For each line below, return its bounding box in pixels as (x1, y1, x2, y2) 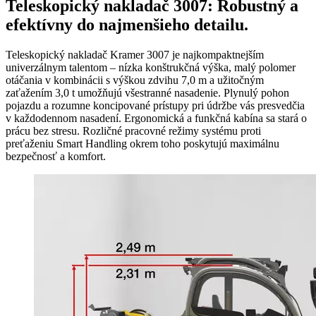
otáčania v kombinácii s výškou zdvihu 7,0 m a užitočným (6, 73, 264, 86)
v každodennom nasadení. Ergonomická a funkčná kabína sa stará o (6, 111, 307, 124)
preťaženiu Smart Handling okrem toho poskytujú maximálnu (6, 137, 279, 150)
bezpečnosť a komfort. (6, 150, 106, 162)
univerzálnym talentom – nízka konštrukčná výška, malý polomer (6, 61, 296, 73)
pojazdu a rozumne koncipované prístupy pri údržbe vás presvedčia (6, 99, 305, 111)
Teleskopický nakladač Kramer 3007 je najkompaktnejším (6, 48, 264, 61)
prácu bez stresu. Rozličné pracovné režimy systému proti (6, 124, 261, 137)
